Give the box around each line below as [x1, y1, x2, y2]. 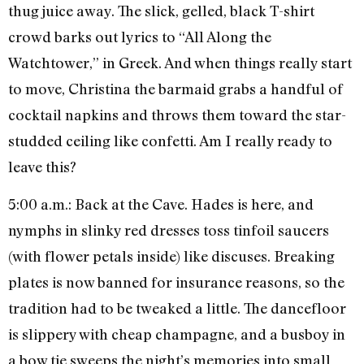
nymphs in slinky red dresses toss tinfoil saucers [8, 221, 329, 240]
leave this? [8, 157, 76, 175]
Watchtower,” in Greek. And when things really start [8, 53, 352, 71]
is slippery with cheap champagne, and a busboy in [8, 325, 345, 344]
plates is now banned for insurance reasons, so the [8, 273, 344, 292]
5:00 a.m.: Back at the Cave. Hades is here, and [8, 195, 314, 214]
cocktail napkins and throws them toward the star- [8, 105, 346, 123]
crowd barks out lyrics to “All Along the [8, 27, 271, 45]
